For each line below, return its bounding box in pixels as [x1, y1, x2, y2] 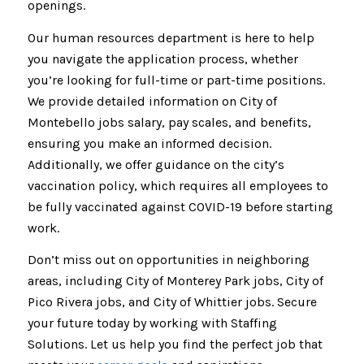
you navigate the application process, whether [27, 50, 298, 67]
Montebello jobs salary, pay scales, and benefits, [27, 114, 311, 130]
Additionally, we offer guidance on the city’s [27, 156, 284, 172]
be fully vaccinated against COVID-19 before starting [27, 198, 333, 214]
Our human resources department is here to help [27, 29, 314, 45]
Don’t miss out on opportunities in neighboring [27, 252, 310, 268]
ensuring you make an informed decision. [27, 135, 271, 151]
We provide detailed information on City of [27, 93, 277, 109]
